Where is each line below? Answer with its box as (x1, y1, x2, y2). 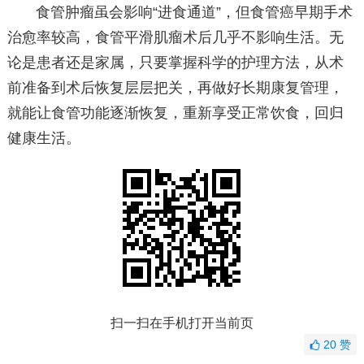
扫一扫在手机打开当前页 (110, 316, 253, 331)
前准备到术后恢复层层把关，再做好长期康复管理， (6, 80, 344, 97)
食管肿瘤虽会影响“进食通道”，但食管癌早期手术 (36, 4, 353, 21)
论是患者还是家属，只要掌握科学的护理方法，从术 (6, 54, 344, 71)
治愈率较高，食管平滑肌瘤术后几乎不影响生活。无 (6, 29, 344, 46)
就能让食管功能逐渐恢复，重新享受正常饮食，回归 (6, 105, 344, 122)
